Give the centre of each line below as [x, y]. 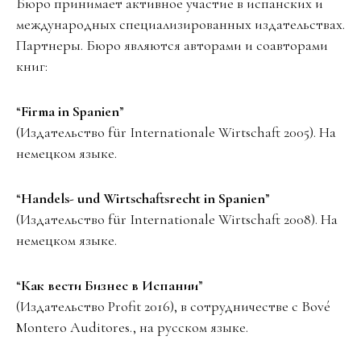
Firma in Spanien [70, 112]
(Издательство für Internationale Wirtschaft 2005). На [176, 133]
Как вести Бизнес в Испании [110, 286]
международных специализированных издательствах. [180, 25]
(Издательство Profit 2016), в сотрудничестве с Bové [173, 307]
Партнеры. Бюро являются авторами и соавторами [172, 46]
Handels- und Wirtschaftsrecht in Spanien [143, 199]
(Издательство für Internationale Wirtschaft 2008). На [177, 220]
